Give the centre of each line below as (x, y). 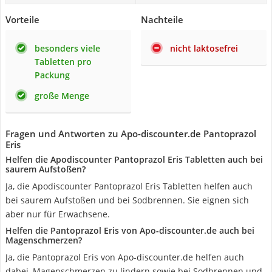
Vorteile (22, 19)
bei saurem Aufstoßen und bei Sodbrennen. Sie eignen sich (127, 200)
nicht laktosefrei (204, 48)
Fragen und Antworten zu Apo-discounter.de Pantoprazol (131, 134)
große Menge (62, 96)
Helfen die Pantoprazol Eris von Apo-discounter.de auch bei (130, 230)
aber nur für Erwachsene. (58, 214)
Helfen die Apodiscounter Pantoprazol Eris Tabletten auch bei (134, 159)
